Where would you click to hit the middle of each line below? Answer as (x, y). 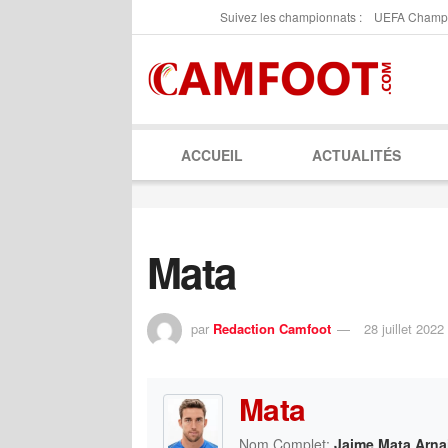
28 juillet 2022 (404, 328)
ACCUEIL (212, 155)
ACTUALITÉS (356, 155)
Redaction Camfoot (272, 328)
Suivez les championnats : (291, 16)
